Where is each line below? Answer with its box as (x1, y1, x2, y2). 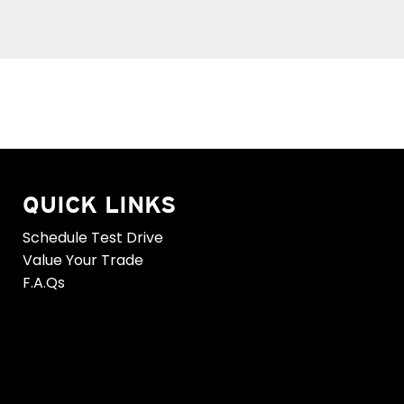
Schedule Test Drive (22, 227, 163, 248)
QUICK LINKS (22, 191, 176, 217)
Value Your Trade (22, 250, 143, 271)
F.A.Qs (22, 272, 65, 293)
